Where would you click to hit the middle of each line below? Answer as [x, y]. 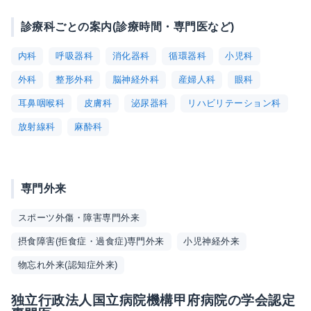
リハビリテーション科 [234, 103]
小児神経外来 [212, 242]
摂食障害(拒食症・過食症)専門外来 [91, 242]
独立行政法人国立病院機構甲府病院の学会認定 [153, 300]
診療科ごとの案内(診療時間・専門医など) [128, 26]
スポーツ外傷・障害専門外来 [78, 218]
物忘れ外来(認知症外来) [68, 265]
